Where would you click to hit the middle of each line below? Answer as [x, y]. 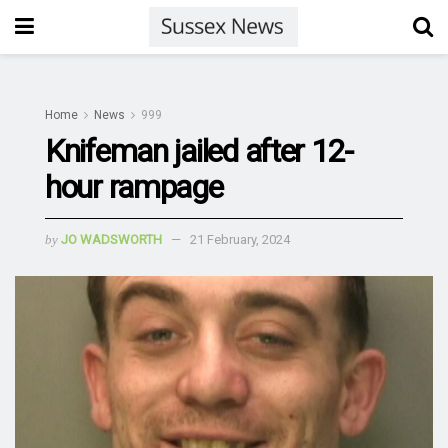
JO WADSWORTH [111, 239]
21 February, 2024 [240, 239]
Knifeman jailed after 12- [199, 151]
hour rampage [134, 187]
